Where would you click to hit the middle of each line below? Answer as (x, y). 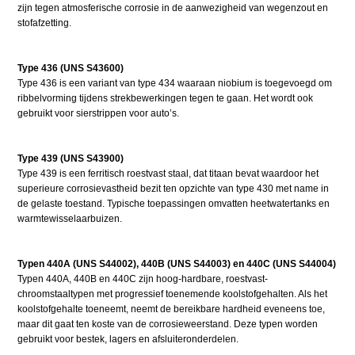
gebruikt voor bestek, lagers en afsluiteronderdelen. (128, 339)
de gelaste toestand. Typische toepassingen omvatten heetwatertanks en (174, 203)
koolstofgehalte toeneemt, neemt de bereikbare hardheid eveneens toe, (172, 309)
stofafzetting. (45, 23)
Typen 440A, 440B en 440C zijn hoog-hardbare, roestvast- (143, 279)
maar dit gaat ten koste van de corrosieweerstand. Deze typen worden (168, 324)
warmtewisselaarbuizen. (70, 218)
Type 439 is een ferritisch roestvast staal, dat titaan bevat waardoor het (168, 173)
